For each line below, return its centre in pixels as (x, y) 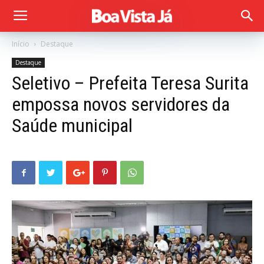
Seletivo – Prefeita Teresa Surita (130, 83)
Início (21, 44)
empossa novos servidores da (121, 104)
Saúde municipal (72, 126)
